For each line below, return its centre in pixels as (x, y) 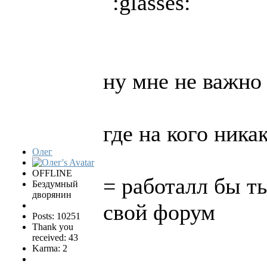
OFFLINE (52, 173)
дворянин (52, 194)
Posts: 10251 (56, 216)
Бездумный (55, 184)
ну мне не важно (182, 81)
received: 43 (55, 237)
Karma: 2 (50, 248)
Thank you (53, 226)
